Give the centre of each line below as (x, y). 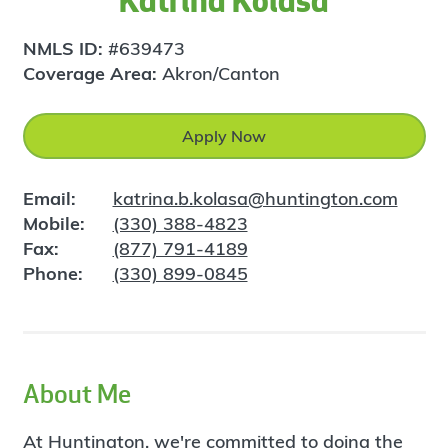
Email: (49, 198)
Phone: (52, 273)
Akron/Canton (220, 73)
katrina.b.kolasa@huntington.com (255, 198)
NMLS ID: (65, 48)
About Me (76, 393)
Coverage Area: (92, 73)
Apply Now (224, 135)
